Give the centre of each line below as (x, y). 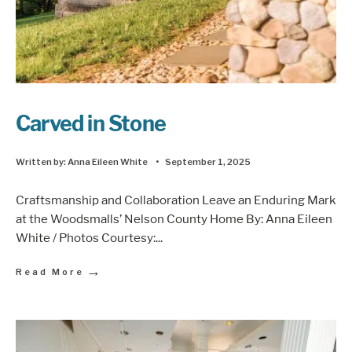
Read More (50, 272)
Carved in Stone (91, 123)
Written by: (42, 161)
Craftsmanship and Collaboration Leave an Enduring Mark (176, 200)
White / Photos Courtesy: (86, 238)
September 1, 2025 (208, 161)
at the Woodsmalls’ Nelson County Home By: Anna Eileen (174, 219)
